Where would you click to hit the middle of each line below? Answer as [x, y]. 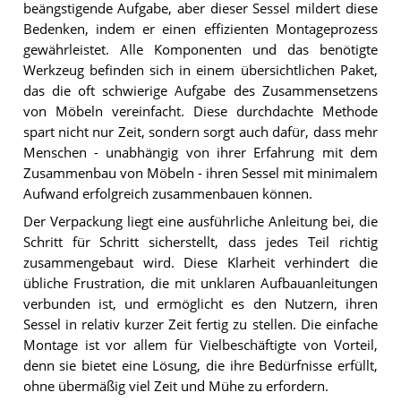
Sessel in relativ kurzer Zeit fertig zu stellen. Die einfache [200, 325]
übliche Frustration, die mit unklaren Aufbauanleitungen [200, 284]
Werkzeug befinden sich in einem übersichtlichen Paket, [200, 71]
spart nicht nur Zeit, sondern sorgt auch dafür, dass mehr [200, 132]
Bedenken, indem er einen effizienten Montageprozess [200, 30]
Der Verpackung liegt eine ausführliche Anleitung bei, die [200, 222]
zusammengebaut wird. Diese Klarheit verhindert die [200, 263]
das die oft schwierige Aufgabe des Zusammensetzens [200, 91]
